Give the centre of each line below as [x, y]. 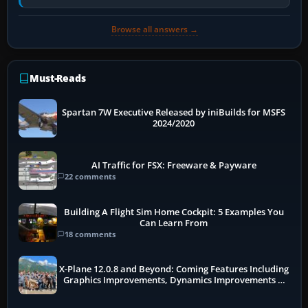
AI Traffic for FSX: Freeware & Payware [174, 165]
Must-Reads [58, 78]
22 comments [90, 176]
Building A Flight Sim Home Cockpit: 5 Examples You [174, 212]
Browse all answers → [154, 30]
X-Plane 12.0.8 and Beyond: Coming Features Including [174, 269]
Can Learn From [174, 223]
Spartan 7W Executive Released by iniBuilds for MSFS [174, 113]
